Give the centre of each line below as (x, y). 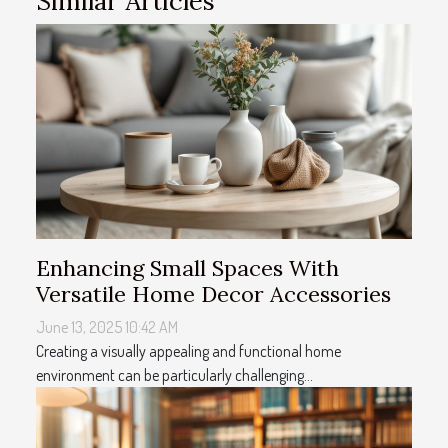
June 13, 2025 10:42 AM (107, 326)
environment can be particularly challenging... (174, 374)
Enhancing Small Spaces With (187, 267)
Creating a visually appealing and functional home (188, 350)
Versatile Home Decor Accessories (213, 293)
